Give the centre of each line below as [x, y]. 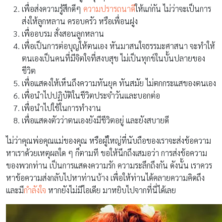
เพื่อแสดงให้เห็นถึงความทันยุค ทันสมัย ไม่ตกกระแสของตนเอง [119, 83]
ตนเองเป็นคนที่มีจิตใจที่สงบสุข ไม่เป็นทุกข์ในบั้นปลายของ [113, 58]
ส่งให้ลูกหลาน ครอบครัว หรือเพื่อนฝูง [80, 21]
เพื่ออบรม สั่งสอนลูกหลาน [63, 33]
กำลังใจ [35, 190]
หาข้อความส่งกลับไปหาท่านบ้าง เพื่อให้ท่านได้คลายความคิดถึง [105, 177]
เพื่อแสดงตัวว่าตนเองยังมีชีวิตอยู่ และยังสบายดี [95, 120]
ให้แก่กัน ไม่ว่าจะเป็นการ [173, 8]
